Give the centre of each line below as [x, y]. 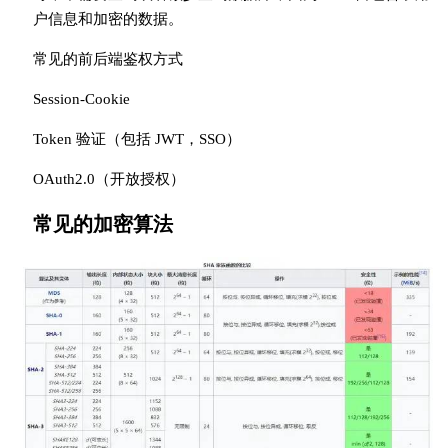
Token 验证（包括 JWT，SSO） [136, 138]
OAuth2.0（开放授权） [108, 178]
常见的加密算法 [102, 223]
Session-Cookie [81, 98]
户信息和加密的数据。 [107, 18]
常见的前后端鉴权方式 [107, 58]
